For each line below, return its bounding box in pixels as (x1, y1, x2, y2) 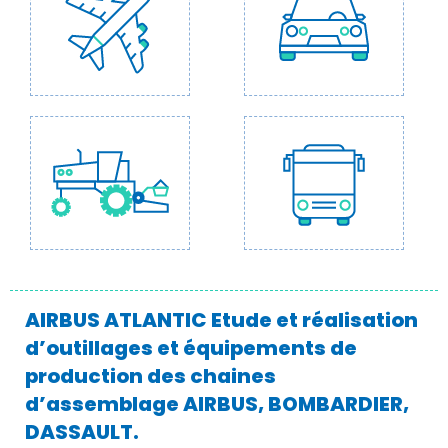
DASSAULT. (25, 418, 139, 446)
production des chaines (25, 362, 276, 390)
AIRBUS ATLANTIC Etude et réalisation (25, 306, 418, 334)
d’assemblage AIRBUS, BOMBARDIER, (25, 390, 409, 418)
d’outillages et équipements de (25, 334, 357, 362)
